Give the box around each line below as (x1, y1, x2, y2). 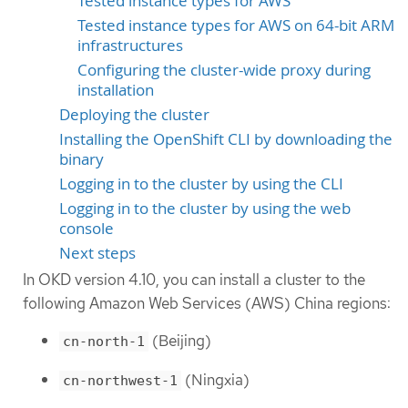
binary (59, 149, 104, 170)
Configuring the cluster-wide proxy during (77, 60, 371, 81)
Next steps (59, 243, 136, 264)
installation (77, 80, 154, 101)
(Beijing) (148, 331, 211, 352)
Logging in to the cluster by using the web (59, 199, 351, 219)
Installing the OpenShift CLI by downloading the (59, 129, 393, 150)
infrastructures (77, 36, 183, 56)
